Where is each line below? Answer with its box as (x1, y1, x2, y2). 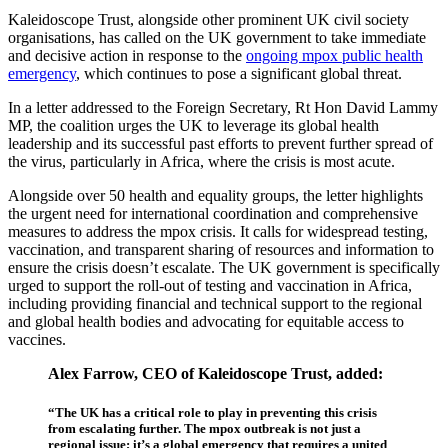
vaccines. (8, 330, 66, 348)
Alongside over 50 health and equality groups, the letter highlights (8, 186, 423, 204)
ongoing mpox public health (246, 46, 423, 64)
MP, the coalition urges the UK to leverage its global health (8, 116, 379, 134)
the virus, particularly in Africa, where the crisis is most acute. (8, 152, 395, 170)
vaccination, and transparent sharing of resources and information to (8, 240, 434, 258)
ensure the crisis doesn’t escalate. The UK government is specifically (8, 258, 440, 276)
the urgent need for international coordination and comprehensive (8, 204, 418, 222)
